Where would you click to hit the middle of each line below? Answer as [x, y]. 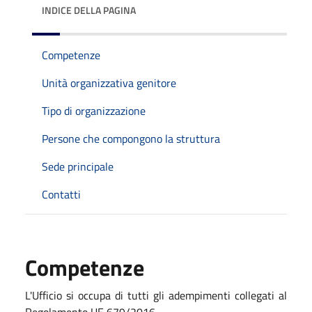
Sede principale [78, 166]
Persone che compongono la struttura [131, 138]
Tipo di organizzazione [94, 110]
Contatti [61, 194]
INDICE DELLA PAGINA [89, 10]
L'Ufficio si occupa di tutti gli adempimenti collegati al [156, 295]
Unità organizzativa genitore [109, 83]
